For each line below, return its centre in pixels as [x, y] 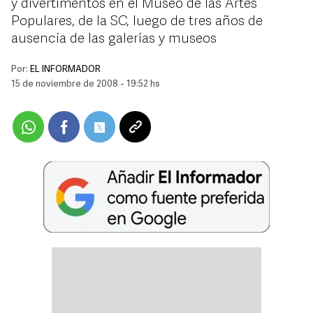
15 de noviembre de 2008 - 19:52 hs [86, 84]
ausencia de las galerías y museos [114, 39]
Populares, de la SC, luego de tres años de [137, 22]
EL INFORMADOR [65, 70]
